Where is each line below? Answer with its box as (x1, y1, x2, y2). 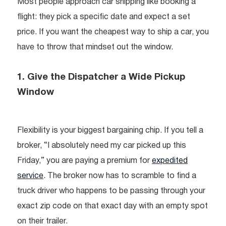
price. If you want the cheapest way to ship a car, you (17, 29, 209, 36)
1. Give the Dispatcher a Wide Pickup (17, 73, 185, 82)
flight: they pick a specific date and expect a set (17, 14, 190, 21)
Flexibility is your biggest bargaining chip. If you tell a (17, 127, 203, 135)
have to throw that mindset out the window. (17, 44, 173, 51)
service (17, 173, 43, 180)
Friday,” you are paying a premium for (17, 157, 152, 165)
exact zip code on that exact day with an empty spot (17, 203, 208, 210)
